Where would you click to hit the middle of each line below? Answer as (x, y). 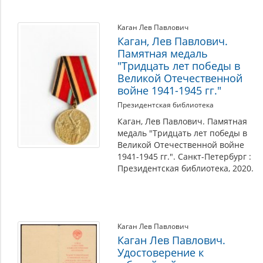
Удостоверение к (161, 252)
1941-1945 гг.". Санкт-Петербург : (184, 156)
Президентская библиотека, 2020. (186, 168)
